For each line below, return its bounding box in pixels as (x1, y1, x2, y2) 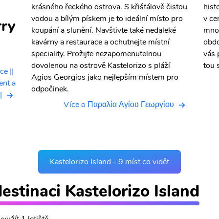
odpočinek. (31, 84, 69, 94)
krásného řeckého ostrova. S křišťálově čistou (31, 1, 187, 12)
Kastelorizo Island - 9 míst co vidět (50, 156, 169, 168)
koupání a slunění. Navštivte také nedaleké (31, 25, 176, 36)
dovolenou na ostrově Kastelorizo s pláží (31, 60, 170, 71)
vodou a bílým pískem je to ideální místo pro (31, 13, 183, 24)
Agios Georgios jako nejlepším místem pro (31, 72, 178, 83)
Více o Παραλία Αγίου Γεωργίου (64, 99, 174, 110)
